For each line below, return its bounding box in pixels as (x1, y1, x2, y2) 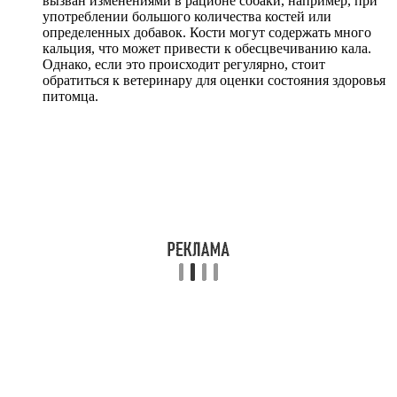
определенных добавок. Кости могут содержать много (43, 24, 371, 40)
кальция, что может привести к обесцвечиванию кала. (43, 40, 371, 56)
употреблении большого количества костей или (43, 8, 331, 24)
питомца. (43, 88, 98, 104)
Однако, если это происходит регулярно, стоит (43, 56, 325, 72)
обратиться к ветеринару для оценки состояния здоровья (43, 72, 385, 88)
